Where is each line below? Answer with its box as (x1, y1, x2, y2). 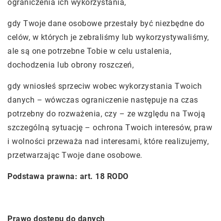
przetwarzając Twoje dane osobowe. (7, 150, 143, 160)
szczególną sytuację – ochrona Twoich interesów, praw (7, 123, 212, 132)
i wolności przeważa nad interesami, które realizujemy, (7, 137, 209, 146)
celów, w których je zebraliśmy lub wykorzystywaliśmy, (7, 33, 209, 42)
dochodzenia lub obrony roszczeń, (7, 60, 134, 70)
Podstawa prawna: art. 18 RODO (7, 172, 129, 181)
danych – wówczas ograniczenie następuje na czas (7, 95, 198, 105)
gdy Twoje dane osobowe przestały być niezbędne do (7, 19, 205, 28)
